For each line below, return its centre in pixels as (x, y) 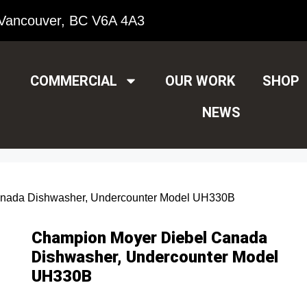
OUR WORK (200, 81)
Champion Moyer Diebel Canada (150, 237)
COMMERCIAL (74, 81)
